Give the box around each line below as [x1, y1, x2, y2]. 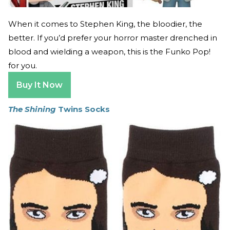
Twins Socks [56, 104, 110, 114]
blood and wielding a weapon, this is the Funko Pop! [8, 47, 210, 56]
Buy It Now [16, 80, 63, 90]
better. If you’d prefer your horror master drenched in [8, 33, 217, 43]
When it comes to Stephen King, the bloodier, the [8, 19, 202, 29]
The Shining [8, 104, 56, 114]
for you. [8, 61, 37, 70]
